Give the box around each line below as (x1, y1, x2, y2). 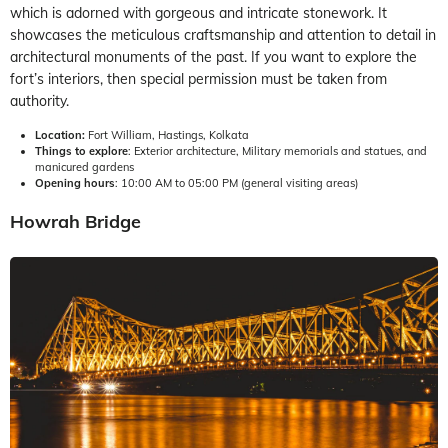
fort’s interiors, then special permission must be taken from (10, 70, 387, 89)
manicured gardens (35, 160, 134, 175)
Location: (35, 128, 85, 143)
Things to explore (35, 144, 128, 159)
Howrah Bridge (10, 210, 141, 234)
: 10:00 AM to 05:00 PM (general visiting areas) (115, 176, 358, 191)
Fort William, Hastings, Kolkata (85, 128, 249, 143)
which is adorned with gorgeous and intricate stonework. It (10, 4, 387, 23)
